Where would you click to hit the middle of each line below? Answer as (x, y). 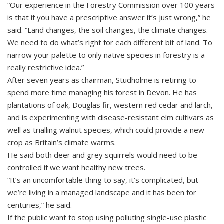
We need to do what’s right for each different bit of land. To (110, 42)
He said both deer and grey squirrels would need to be (102, 155)
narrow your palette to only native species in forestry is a (106, 55)
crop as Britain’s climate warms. (62, 142)
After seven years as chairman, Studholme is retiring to (102, 80)
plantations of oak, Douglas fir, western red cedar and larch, (110, 105)
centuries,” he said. (40, 205)
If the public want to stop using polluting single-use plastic (107, 217)
